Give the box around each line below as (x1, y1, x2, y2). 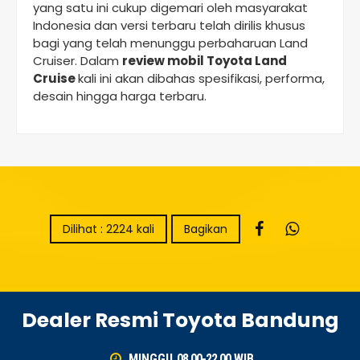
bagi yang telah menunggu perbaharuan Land (33, 34, 308, 51)
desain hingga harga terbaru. (33, 87, 207, 104)
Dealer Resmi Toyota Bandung (21, 305, 339, 334)
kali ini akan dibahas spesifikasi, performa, (78, 69, 325, 87)
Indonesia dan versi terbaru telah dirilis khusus (33, 16, 305, 34)
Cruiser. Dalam (33, 51, 122, 69)
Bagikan (184, 220, 227, 237)
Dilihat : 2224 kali (63, 220, 154, 237)
